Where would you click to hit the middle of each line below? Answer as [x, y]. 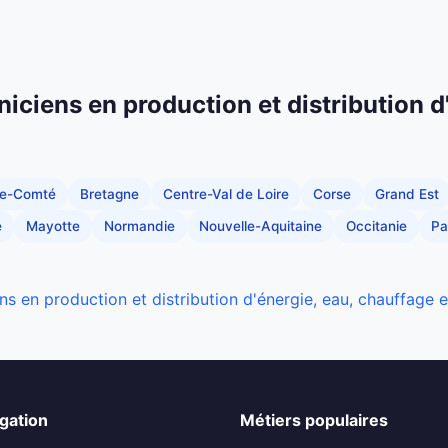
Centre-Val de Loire [226, 193]
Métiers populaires [314, 419]
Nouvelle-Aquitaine [260, 226]
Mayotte [53, 226]
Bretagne [109, 193]
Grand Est [407, 193]
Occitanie [376, 226]
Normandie [139, 226]
